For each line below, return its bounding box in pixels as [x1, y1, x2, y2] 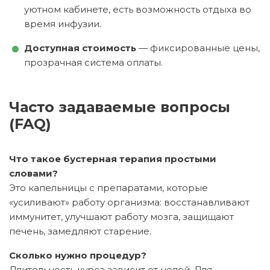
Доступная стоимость [24, 42, 136, 54]
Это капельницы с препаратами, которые [9, 181, 208, 193]
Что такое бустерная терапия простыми [9, 152, 216, 165]
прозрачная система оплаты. [24, 56, 163, 68]
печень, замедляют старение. [9, 225, 151, 237]
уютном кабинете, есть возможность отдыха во [24, 3, 251, 15]
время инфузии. [24, 17, 101, 30]
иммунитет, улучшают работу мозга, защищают [9, 210, 234, 222]
